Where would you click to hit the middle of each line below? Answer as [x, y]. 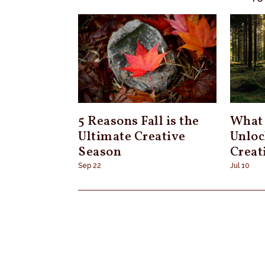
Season [100, 152]
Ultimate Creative [132, 137]
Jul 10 [240, 165]
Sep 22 [90, 165]
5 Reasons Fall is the [139, 121]
